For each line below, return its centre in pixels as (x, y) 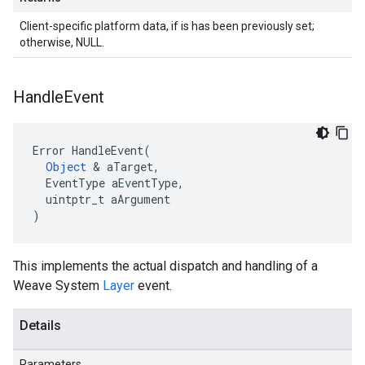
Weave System (58, 286)
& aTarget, (123, 167)
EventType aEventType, (108, 183)
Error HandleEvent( (92, 150)
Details (40, 325)
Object (66, 167)
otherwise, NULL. (62, 42)
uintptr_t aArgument (101, 199)
